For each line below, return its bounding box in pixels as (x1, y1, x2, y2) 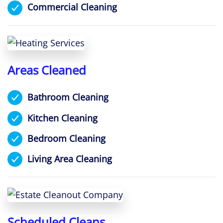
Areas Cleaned (7, 62, 86, 79)
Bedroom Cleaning (27, 132, 106, 144)
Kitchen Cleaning (27, 111, 98, 124)
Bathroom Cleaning (27, 91, 109, 104)
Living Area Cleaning (27, 152, 112, 165)
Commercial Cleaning (27, 1, 117, 13)
